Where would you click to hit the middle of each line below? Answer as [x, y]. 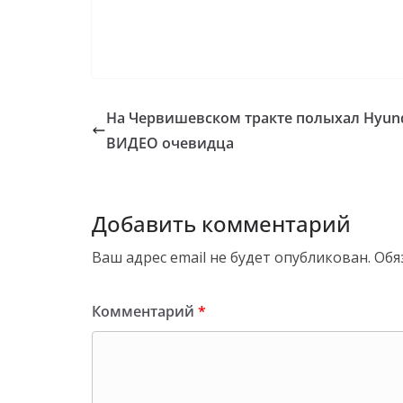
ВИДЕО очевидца [170, 143]
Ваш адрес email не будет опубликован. [231, 257]
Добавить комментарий [221, 223]
